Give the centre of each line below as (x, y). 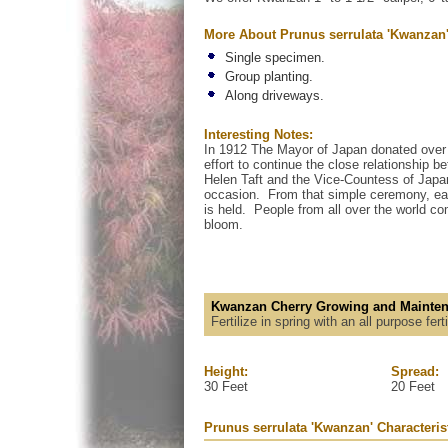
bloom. (225, 224)
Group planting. (268, 77)
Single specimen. (274, 58)
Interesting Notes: (258, 134)
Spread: (415, 371)
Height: (226, 371)
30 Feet (226, 386)
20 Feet (413, 386)
